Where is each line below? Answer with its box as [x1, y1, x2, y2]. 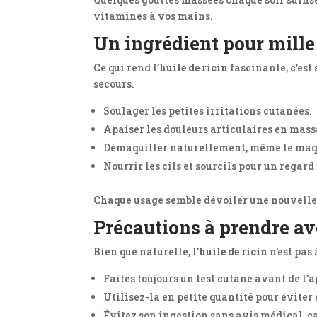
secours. [93, 77, 134, 91]
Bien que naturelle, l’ [93, 245, 199, 258]
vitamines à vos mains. [93, 9, 213, 23]
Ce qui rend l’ [93, 61, 159, 74]
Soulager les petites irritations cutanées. [103, 104, 312, 117]
